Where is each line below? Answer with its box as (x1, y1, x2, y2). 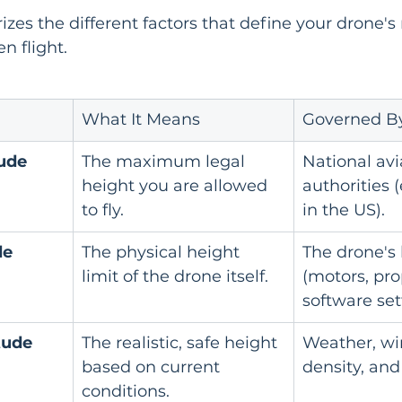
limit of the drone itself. (82, 267, 268, 286)
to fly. (82, 200, 124, 220)
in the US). (302, 200, 385, 220)
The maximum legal (82, 152, 249, 171)
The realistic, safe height (82, 333, 282, 353)
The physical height (82, 242, 244, 262)
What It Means (82, 109, 200, 129)
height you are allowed (82, 176, 272, 196)
